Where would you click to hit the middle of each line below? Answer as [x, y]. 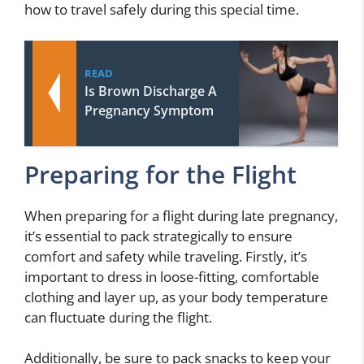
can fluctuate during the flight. [118, 317]
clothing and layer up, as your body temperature [176, 297]
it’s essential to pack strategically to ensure [158, 236]
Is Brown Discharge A [151, 91]
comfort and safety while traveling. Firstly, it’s [166, 256]
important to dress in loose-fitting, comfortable [172, 276]
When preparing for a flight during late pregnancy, [181, 215]
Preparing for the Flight [160, 174]
